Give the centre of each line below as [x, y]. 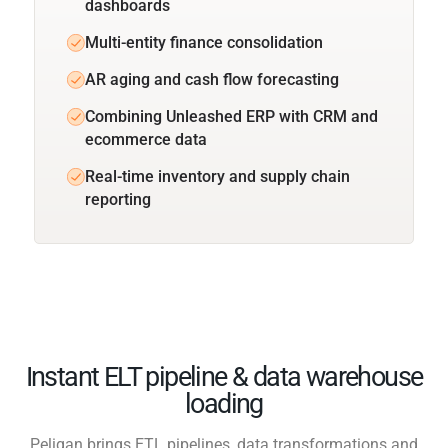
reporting [118, 199]
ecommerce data [146, 139]
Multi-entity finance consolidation [204, 42]
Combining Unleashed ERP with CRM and [231, 116]
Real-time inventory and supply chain [217, 176]
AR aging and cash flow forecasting [212, 79]
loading [224, 403]
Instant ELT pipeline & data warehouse [224, 376]
